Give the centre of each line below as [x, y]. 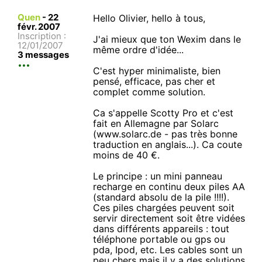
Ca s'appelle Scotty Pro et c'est [163, 113]
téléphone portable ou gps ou [159, 239]
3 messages [43, 54]
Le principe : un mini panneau [158, 176]
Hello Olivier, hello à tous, [149, 18]
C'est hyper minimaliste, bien [157, 70]
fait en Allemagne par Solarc [156, 123]
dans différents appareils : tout [161, 228]
